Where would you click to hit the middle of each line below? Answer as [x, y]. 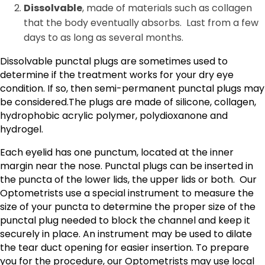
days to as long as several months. [104, 38]
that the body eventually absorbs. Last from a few [141, 23]
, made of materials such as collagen [167, 8]
